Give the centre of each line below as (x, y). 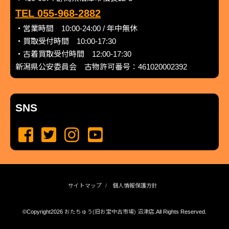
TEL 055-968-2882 (58, 13)
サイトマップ (85, 186)
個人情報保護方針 (135, 186)
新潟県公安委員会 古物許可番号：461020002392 (101, 66)
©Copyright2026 (43, 211)
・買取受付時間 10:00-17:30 (66, 41)
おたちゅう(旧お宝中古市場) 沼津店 (109, 211)
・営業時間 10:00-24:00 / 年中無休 (76, 28)
